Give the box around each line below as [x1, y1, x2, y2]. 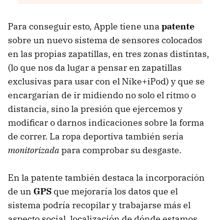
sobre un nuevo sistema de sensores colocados [8, 34, 202, 46]
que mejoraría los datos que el [52, 186, 178, 197]
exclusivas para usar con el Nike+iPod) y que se [8, 76, 205, 87]
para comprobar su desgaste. [59, 144, 182, 156]
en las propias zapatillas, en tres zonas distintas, [8, 48, 209, 60]
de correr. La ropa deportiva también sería [8, 131, 184, 142]
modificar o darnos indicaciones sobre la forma [8, 117, 204, 129]
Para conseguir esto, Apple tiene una [8, 21, 162, 32]
